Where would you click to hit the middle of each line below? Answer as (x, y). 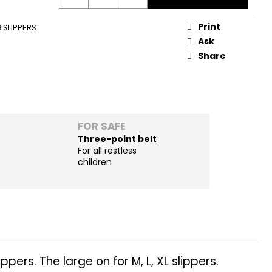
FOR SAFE (101, 126)
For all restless (107, 150)
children (94, 162)
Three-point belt (117, 139)
